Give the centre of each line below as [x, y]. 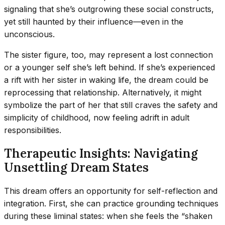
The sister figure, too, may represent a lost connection [108, 55]
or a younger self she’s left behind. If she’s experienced [109, 68]
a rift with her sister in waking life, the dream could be [106, 80]
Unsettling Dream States [76, 168]
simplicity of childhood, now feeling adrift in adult [97, 118]
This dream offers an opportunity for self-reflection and [111, 191]
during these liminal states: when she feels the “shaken [108, 216]
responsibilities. [33, 130]
